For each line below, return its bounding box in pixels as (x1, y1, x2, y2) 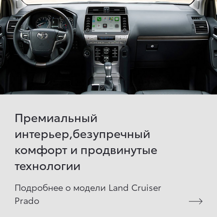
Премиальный (15, 108, 97, 125)
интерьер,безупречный (15, 124, 150, 141)
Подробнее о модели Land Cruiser (15, 180, 161, 193)
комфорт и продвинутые (15, 140, 157, 157)
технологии (15, 156, 80, 173)
